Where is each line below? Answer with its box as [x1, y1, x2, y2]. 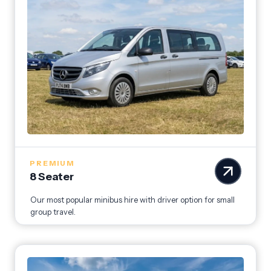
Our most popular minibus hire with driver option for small [30, 195, 235, 205]
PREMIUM [30, 158, 74, 168]
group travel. [30, 207, 76, 217]
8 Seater [30, 170, 74, 183]
